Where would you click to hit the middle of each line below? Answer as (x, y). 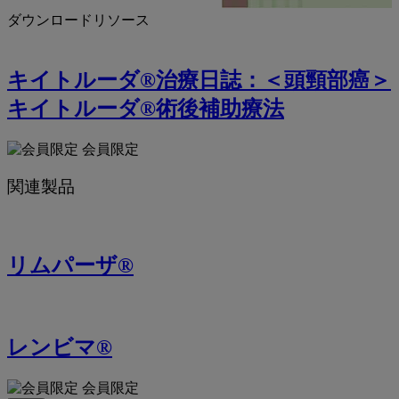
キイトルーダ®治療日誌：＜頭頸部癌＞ (199, 80)
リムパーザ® (70, 266)
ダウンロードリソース (78, 20)
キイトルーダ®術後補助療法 (146, 108)
